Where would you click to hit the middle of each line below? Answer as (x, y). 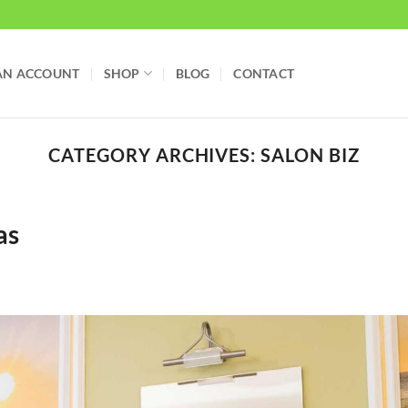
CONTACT (264, 73)
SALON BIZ (311, 155)
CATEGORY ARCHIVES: (154, 155)
